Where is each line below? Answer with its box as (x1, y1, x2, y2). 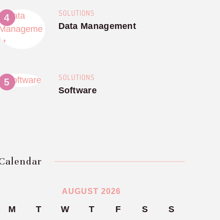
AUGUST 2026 (62, 187, 121, 196)
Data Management (58, 21, 137, 31)
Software (58, 85, 97, 95)
